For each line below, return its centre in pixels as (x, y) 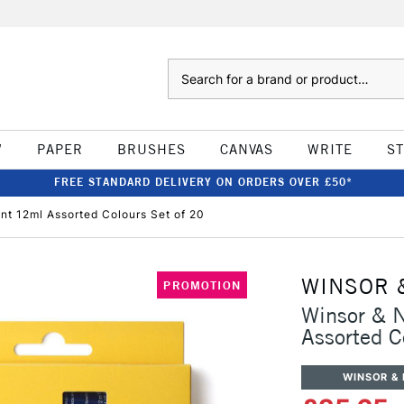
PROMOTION (202, 285)
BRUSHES (151, 149)
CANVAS (246, 149)
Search (185, 68)
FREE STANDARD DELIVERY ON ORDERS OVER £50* (203, 182)
